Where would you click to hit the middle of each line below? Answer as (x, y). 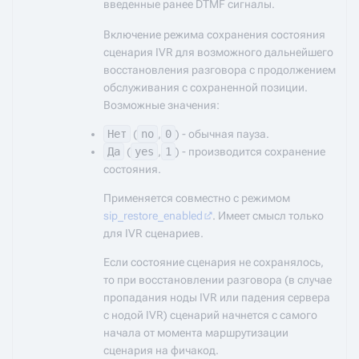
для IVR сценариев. (153, 233)
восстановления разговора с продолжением (220, 70)
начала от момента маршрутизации (196, 333)
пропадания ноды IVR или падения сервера (217, 297)
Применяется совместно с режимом (197, 198)
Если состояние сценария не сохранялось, (214, 262)
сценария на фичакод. (161, 350)
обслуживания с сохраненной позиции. (206, 87)
